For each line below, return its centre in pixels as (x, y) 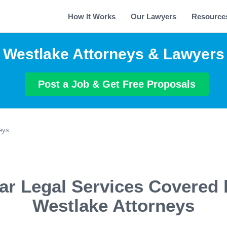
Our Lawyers (154, 16)
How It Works (92, 16)
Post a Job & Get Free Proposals (117, 84)
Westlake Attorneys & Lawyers (113, 54)
